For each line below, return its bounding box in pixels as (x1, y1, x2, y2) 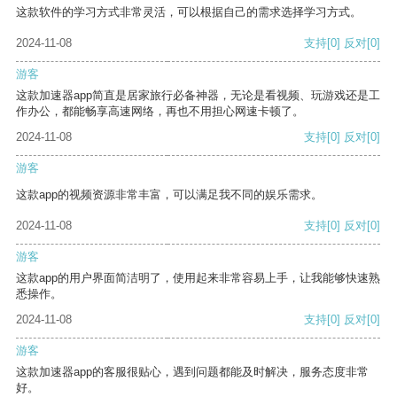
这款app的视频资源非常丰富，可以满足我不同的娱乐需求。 (16, 188, 323, 202)
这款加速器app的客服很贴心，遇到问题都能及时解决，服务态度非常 (16, 365, 369, 379)
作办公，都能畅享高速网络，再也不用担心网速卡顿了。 (16, 105, 304, 119)
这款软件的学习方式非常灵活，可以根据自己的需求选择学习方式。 (16, 5, 362, 19)
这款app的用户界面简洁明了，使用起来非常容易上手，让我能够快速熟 (16, 271, 380, 285)
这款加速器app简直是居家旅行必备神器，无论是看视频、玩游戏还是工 (16, 89, 380, 103)
